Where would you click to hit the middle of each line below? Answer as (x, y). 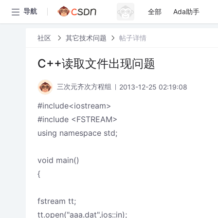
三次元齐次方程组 (84, 87)
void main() (58, 160)
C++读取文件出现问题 (96, 64)
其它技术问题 (86, 37)
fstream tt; (56, 201)
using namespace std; (77, 133)
